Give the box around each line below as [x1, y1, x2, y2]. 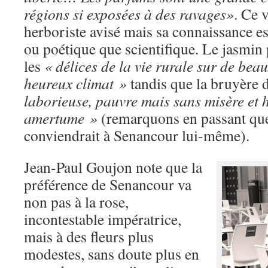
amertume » [24, 108, 98, 128]
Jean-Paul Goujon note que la [24, 157, 202, 177]
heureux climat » [24, 73, 127, 93]
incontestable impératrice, [24, 209, 181, 229]
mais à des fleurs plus [24, 226, 154, 246]
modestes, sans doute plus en [24, 243, 199, 264]
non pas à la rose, [24, 191, 129, 212]
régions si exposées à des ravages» [24, 4, 234, 24]
